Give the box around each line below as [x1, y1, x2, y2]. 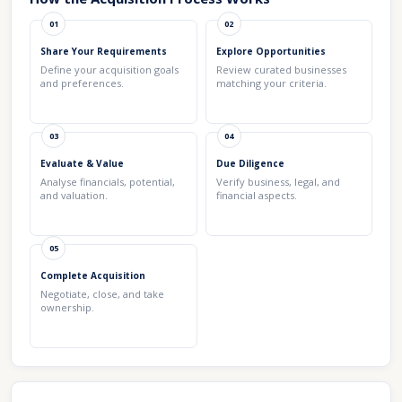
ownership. [40, 301, 94, 314]
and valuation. [40, 188, 108, 202]
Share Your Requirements [40, 45, 167, 57]
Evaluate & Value [40, 157, 124, 170]
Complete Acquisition [40, 269, 145, 282]
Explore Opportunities [215, 45, 326, 57]
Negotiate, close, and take [40, 287, 164, 301]
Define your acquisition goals [40, 63, 179, 76]
